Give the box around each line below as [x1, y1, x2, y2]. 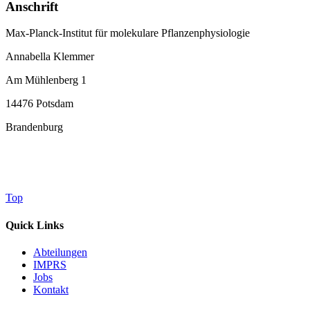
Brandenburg [6, 121, 63, 134]
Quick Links [6, 219, 64, 231]
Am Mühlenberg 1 [6, 74, 86, 86]
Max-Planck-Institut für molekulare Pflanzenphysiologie [6, 27, 250, 39]
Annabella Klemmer [6, 51, 94, 63]
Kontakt [33, 283, 69, 295]
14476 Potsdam [6, 98, 73, 110]
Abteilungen [33, 246, 87, 258]
